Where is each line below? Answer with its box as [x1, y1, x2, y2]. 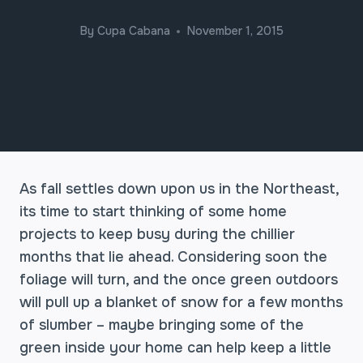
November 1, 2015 [186, 23, 284, 39]
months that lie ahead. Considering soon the [19, 248, 327, 266]
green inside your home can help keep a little [19, 339, 331, 357]
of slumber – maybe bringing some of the [19, 316, 304, 334]
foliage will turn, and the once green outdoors [19, 271, 338, 288]
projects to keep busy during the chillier [19, 225, 295, 243]
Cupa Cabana [96, 23, 170, 39]
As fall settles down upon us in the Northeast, [19, 180, 339, 198]
